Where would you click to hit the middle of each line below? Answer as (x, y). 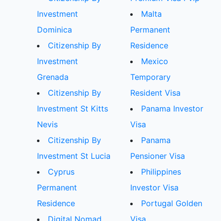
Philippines (161, 172)
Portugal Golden (172, 203)
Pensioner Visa (158, 156)
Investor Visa (154, 188)
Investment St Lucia (74, 156)
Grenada (53, 77)
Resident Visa (155, 93)
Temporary (150, 77)
